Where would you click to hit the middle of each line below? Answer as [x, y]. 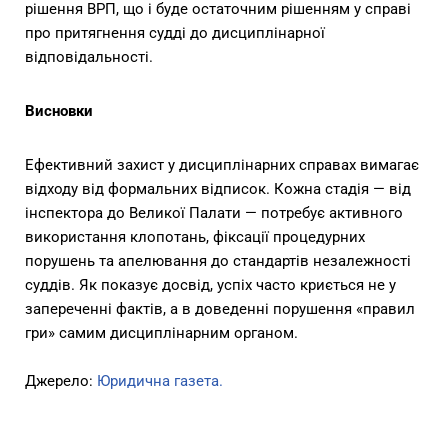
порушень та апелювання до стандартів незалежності [218, 261]
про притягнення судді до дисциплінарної [175, 33]
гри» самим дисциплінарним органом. [161, 333]
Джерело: [61, 381]
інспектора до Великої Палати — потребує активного [214, 213]
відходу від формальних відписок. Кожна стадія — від [218, 189]
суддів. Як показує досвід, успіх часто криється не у [210, 285]
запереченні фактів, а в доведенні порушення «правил [220, 309]
